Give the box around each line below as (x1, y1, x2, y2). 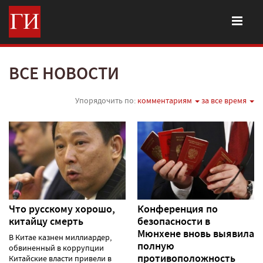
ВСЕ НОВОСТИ (9, 62, 119, 85)
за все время (201, 95, 248, 106)
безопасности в (137, 214, 210, 228)
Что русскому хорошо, (9, 201, 115, 216)
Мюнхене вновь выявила (137, 226, 254, 241)
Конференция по (137, 201, 218, 216)
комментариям (137, 95, 194, 106)
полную (137, 238, 174, 253)
